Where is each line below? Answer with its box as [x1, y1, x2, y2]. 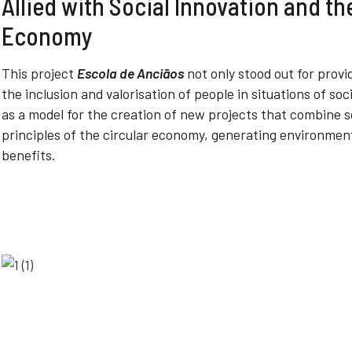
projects [208, 105, 258, 123]
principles [2, 126, 60, 143]
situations [251, 85, 310, 102]
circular [100, 126, 152, 143]
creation [111, 105, 161, 123]
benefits [2, 146, 52, 163]
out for [271, 64, 317, 82]
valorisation [106, 85, 175, 102]
